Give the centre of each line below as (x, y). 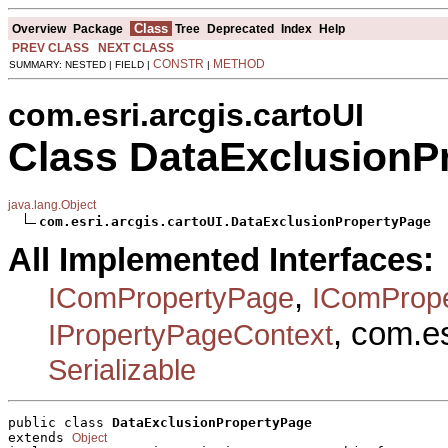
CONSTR (178, 63)
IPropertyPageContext (190, 334)
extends (40, 438)
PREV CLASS (50, 47)
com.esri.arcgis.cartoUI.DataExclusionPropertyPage (235, 221)
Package (98, 28)
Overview (39, 28)
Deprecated (240, 28)
